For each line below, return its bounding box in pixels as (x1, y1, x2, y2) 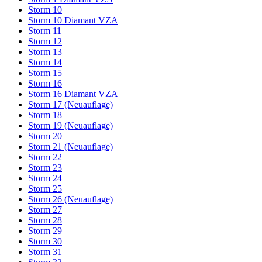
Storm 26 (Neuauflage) (28, 194, 113, 205)
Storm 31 (28, 247, 62, 257)
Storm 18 (28, 110, 62, 120)
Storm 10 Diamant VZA (28, 15, 118, 26)
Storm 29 (28, 226, 62, 236)
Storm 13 (28, 47, 62, 57)
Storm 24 (28, 173, 62, 184)
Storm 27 (28, 205, 62, 215)
